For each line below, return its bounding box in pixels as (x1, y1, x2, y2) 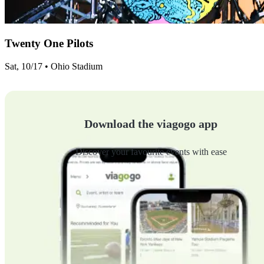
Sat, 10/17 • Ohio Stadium (5, 61, 103, 71)
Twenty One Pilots (5, 37, 93, 49)
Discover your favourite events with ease (75, 146, 227, 157)
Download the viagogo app (84, 117, 217, 130)
